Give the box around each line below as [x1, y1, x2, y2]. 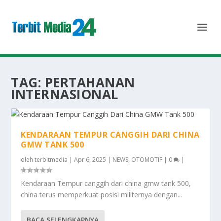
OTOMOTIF [131, 155, 163, 164]
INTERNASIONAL [11, 85, 118, 103]
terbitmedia [35, 155, 68, 164]
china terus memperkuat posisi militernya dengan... [21, 190, 183, 199]
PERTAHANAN [44, 74, 135, 91]
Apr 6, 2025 [74, 155, 107, 164]
